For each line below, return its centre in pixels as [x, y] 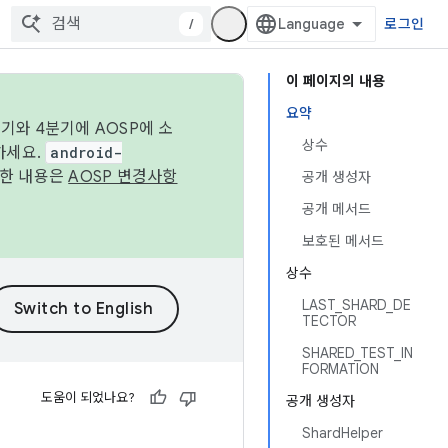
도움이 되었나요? [88, 397]
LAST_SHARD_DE [356, 305]
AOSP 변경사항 [123, 177]
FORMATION [340, 369]
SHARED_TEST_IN [357, 353]
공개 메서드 [336, 209]
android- [86, 152]
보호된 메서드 [343, 241]
